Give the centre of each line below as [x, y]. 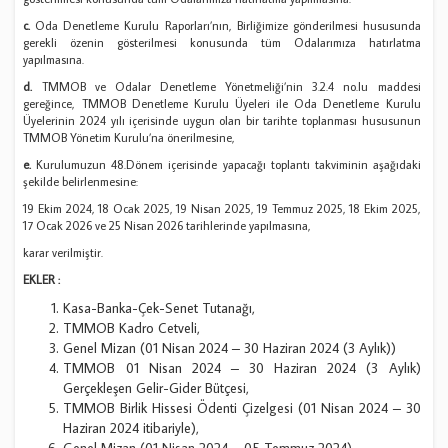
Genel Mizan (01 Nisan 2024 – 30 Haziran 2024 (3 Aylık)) [230, 348]
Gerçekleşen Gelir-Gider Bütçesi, [156, 388]
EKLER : [42, 280]
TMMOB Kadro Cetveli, [132, 328]
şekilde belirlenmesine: [81, 182]
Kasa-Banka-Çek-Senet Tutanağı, [159, 308]
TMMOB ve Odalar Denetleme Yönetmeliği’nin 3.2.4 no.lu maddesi [231, 87]
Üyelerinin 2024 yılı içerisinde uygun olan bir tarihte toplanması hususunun [222, 121]
